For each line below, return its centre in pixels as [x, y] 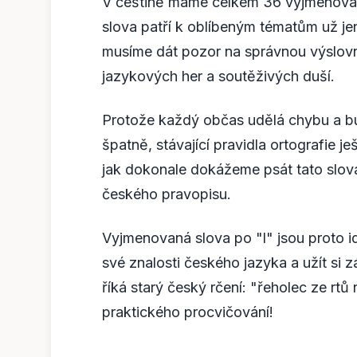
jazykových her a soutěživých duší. [218, 76]
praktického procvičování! [188, 312]
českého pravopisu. [167, 194]
